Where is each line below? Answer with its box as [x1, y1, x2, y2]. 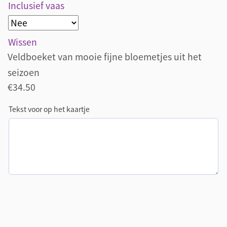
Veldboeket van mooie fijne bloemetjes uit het [8, 50, 202, 64]
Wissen [8, 35, 37, 49]
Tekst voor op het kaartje [9, 103, 90, 114]
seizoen [8, 66, 40, 80]
